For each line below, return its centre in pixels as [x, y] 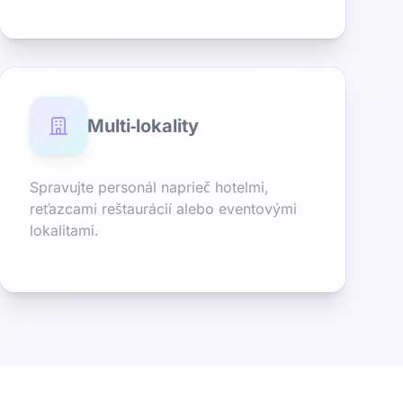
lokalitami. [64, 230]
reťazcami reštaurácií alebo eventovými [163, 209]
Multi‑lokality [143, 126]
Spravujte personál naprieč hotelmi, [149, 187]
